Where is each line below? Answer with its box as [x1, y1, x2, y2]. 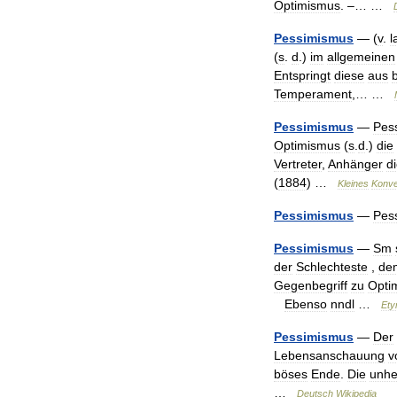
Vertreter [274, 157, 322, 171]
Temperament [274, 87, 352, 101]
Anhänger [328, 157, 383, 171]
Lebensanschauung [274, 348, 385, 362]
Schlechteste [296, 260, 368, 274]
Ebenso [284, 297, 327, 311]
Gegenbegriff [274, 278, 347, 292]
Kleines [338, 178, 369, 189]
